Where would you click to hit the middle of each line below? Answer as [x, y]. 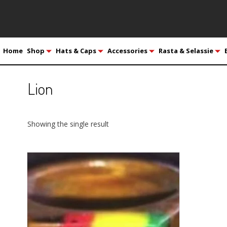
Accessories [127, 50]
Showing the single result [68, 124]
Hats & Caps [76, 50]
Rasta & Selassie [186, 50]
